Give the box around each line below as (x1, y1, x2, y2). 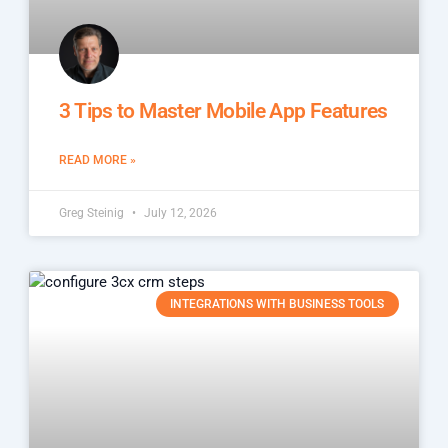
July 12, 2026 (141, 205, 218, 220)
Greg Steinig (59, 205, 128, 220)
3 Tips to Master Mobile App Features (59, 98, 388, 123)
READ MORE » (59, 152, 137, 167)
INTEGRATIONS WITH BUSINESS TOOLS (170, 297, 385, 312)
